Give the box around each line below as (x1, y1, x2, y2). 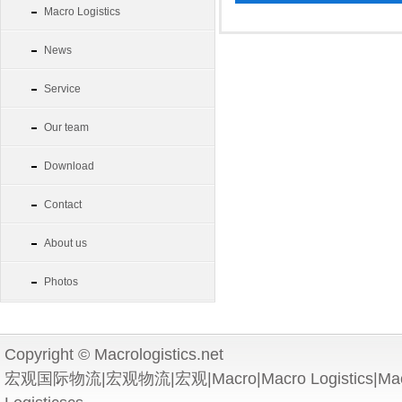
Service (44, 83, 81, 95)
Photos (44, 275, 78, 288)
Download (44, 160, 94, 172)
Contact (44, 198, 82, 211)
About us (44, 237, 87, 249)
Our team (44, 121, 89, 134)
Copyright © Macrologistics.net (4, 345, 223, 363)
